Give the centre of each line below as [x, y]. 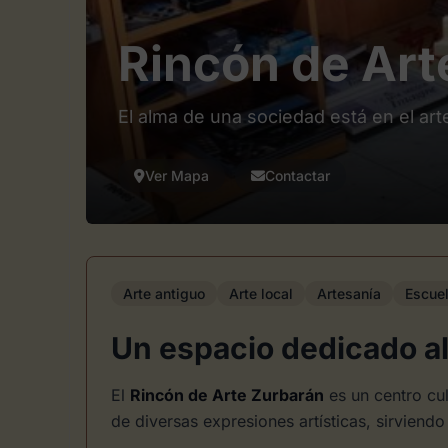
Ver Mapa [177, 175]
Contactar [297, 175]
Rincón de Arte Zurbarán [227, 395]
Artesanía [349, 293]
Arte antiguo [164, 293]
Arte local [261, 293]
